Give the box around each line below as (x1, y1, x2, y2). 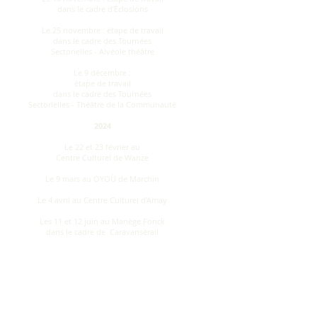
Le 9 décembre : (74, 67, 131, 78)
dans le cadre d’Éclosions (57, 4, 148, 14)
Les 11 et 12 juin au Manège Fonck (40, 216, 165, 226)
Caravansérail (110, 226, 158, 237)
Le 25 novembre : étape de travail (41, 25, 163, 35)
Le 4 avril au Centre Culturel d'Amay (38, 195, 167, 205)
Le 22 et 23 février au (64, 142, 140, 152)
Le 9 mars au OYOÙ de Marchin (45, 173, 159, 184)
